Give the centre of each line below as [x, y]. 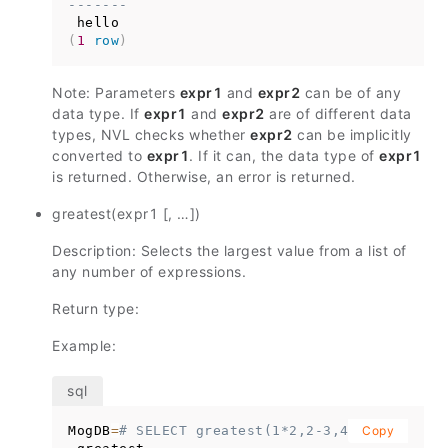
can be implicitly [352, 134]
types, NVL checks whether [151, 134]
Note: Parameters [116, 92]
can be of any [350, 92]
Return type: [95, 308]
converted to [99, 155]
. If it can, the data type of [284, 155]
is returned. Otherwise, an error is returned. [204, 176]
